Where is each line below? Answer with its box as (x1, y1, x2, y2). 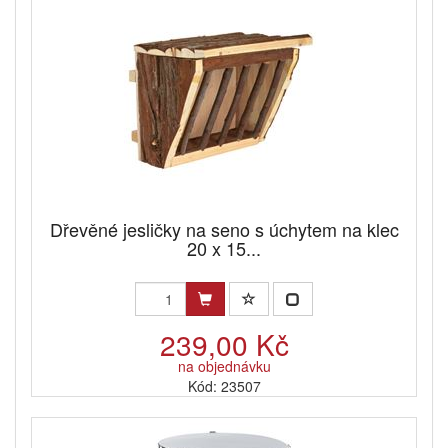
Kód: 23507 (187, 376, 261, 397)
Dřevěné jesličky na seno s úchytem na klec (49, 216, 399, 243)
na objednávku (177, 356, 271, 377)
